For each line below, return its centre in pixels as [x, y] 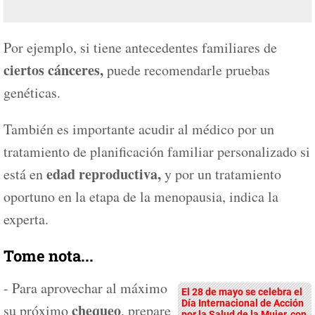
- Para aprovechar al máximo [85, 288]
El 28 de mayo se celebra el [242, 292]
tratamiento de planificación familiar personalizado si [157, 152]
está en [25, 174]
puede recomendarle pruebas [187, 70]
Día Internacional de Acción [243, 303]
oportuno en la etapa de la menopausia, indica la [141, 197]
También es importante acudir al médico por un [139, 129]
